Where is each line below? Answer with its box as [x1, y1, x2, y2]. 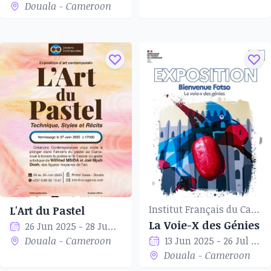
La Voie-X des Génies [149, 218, 260, 232]
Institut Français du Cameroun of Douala [251, 203, 260, 216]
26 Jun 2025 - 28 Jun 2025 [108, 220, 117, 233]
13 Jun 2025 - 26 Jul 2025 [251, 234, 260, 247]
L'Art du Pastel [10, 203, 85, 218]
